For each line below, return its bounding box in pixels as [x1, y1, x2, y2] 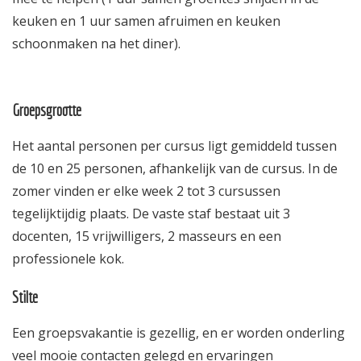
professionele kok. [12, 249, 124, 268]
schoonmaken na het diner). [12, 34, 180, 52]
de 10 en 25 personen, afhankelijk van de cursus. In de [12, 159, 338, 177]
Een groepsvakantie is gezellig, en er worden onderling [12, 323, 345, 342]
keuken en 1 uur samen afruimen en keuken [12, 11, 280, 30]
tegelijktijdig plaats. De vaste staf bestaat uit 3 [12, 204, 290, 222]
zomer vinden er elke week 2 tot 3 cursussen [12, 181, 280, 200]
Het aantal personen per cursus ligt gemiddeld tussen [12, 136, 337, 155]
